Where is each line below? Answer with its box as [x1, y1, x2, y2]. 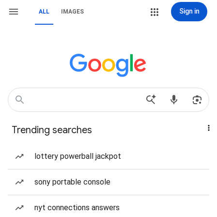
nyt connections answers [34, 203, 120, 212]
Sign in [179, 7, 200, 15]
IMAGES [61, 8, 84, 15]
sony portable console [34, 177, 110, 186]
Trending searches [12, 124, 92, 136]
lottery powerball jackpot [34, 152, 121, 161]
